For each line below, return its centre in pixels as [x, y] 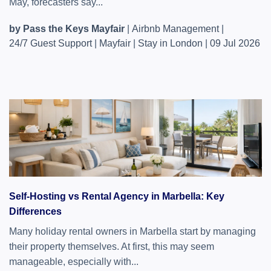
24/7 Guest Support [51, 43]
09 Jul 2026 [235, 43]
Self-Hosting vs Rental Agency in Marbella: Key [117, 196]
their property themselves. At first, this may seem [112, 247]
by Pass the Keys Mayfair [67, 29]
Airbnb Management [175, 29]
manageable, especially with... [74, 262]
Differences [35, 211]
